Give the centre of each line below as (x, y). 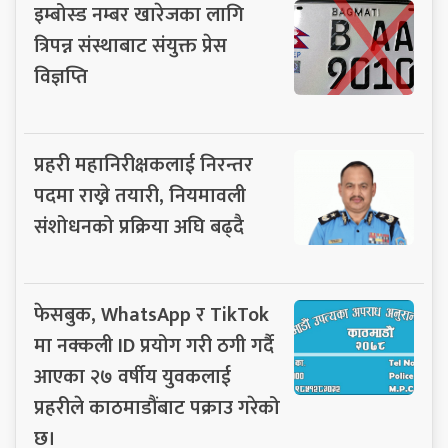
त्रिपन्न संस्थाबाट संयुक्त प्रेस (130, 45)
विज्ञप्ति (61, 76)
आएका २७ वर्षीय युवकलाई (132, 376)
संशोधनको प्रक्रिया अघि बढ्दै (139, 226)
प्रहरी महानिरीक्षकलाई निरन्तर (143, 164)
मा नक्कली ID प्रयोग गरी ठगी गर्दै (154, 345)
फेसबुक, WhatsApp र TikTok (151, 314)
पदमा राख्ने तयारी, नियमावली (140, 195)
